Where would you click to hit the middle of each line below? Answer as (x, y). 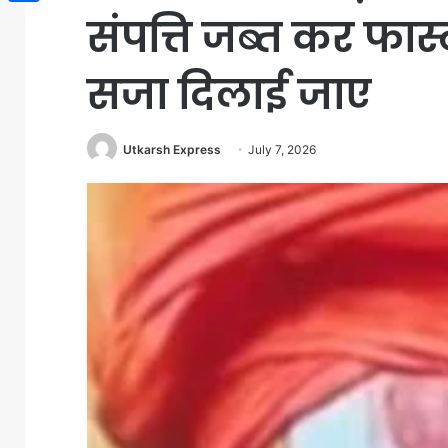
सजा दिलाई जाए (229, 94)
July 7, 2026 (282, 149)
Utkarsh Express (172, 149)
